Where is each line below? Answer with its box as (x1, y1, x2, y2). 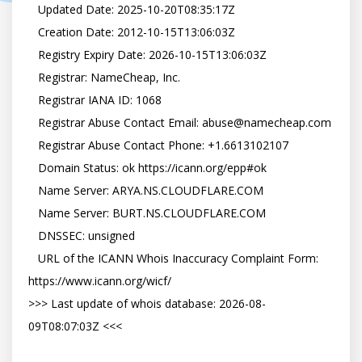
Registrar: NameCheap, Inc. (28, 69, 38, 85)
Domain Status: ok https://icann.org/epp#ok (28, 159, 38, 175)
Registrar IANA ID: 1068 (28, 91, 38, 107)
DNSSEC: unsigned (28, 227, 38, 243)
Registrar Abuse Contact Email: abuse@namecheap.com (28, 114, 38, 130)
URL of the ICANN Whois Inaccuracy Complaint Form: (28, 250, 38, 266)
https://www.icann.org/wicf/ (28, 272, 171, 288)
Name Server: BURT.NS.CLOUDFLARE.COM (28, 204, 38, 221)
